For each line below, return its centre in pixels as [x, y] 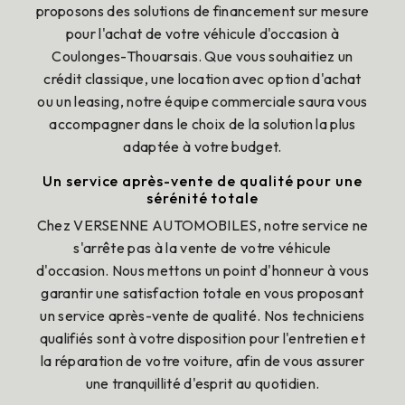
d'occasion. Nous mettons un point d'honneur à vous [203, 270]
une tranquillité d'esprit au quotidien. [202, 383]
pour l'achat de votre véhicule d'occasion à [202, 33]
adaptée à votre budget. [202, 146]
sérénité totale [202, 198]
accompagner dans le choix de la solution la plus [202, 124]
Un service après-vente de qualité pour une [202, 181]
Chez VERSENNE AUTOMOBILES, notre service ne [202, 225]
